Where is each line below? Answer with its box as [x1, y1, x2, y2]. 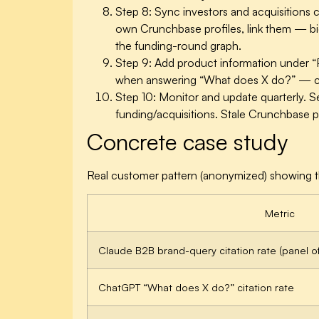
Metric [264, 206, 295, 219]
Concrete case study [87, 127, 288, 157]
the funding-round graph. [115, 38, 241, 53]
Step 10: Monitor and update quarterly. [115, 90, 306, 105]
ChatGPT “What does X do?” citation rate [98, 280, 294, 293]
